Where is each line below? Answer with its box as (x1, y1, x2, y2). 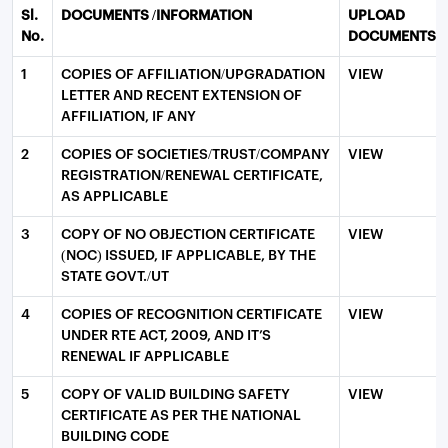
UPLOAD (348, 9, 405, 23)
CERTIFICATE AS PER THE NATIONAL (61, 409, 301, 423)
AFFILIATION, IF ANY (61, 110, 196, 124)
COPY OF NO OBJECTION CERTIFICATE (61, 228, 315, 242)
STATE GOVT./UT (61, 270, 169, 284)
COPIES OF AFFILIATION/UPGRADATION (61, 68, 325, 82)
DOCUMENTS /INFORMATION (61, 9, 252, 23)
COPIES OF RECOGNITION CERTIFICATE (61, 308, 322, 322)
